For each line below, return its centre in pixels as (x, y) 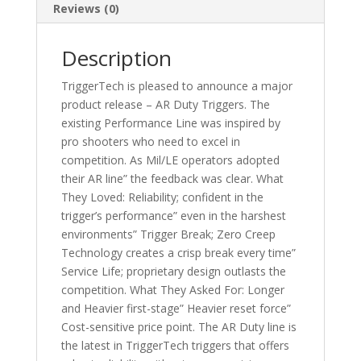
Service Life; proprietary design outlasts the (173, 271)
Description (116, 58)
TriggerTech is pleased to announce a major (176, 85)
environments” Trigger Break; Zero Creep (168, 234)
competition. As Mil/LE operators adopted (170, 160)
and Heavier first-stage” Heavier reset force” (176, 308)
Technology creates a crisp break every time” (178, 252)
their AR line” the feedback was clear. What (172, 178)
